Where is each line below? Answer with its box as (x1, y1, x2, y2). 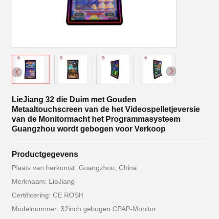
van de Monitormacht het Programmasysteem (12, 115, 180, 123)
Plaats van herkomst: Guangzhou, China (12, 164, 137, 172)
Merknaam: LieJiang (12, 177, 75, 185)
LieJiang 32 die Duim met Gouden (12, 95, 136, 104)
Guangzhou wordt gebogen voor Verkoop (12, 125, 166, 133)
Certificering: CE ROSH (12, 191, 84, 199)
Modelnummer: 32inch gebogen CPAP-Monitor (12, 205, 156, 213)
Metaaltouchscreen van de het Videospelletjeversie (12, 105, 200, 113)
